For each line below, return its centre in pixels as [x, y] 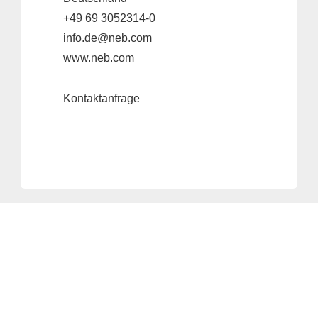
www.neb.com [99, 58]
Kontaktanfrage [102, 98]
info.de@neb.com [108, 38]
